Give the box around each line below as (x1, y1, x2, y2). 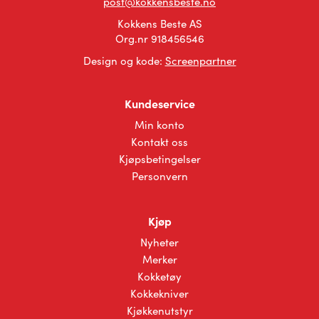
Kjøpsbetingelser (118, 151, 201, 166)
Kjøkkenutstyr (126, 303, 193, 318)
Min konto (135, 117, 184, 132)
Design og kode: (83, 53, 165, 68)
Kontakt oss (131, 134, 188, 149)
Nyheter (140, 234, 179, 249)
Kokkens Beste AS (117, 16, 202, 31)
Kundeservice (124, 95, 195, 111)
